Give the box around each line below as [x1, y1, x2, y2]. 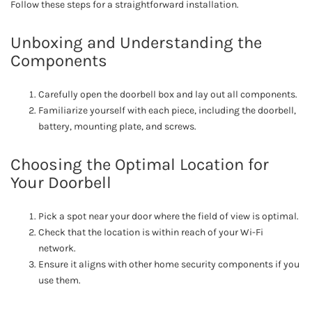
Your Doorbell [10, 173, 111, 193]
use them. [38, 274, 81, 287]
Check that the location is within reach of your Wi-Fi [38, 226, 263, 239]
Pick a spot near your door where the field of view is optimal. [38, 210, 299, 223]
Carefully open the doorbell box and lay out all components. [38, 88, 297, 101]
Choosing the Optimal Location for [10, 155, 269, 175]
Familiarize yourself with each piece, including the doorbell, [38, 104, 296, 117]
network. [38, 242, 76, 255]
